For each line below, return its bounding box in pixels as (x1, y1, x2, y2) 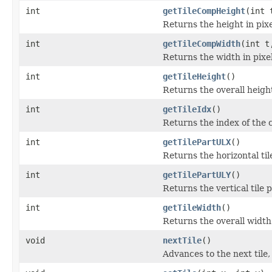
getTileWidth (163, 202, 221, 212)
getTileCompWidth (163, 38, 240, 49)
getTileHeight (163, 71, 226, 81)
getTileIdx (163, 104, 211, 114)
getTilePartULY (163, 169, 231, 180)
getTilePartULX (163, 137, 231, 147)
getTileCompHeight (163, 5, 245, 16)
